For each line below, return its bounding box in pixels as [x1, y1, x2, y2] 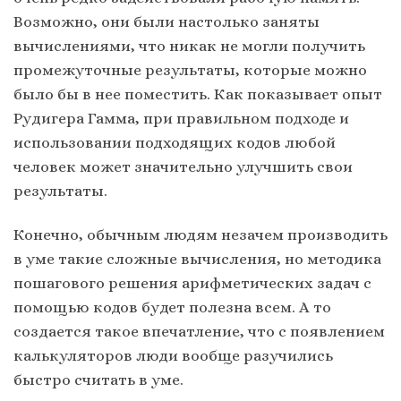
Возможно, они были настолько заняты [13, 12, 320, 30]
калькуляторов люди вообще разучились [13, 346, 333, 365]
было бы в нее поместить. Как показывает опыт [13, 84, 382, 103]
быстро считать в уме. [13, 371, 183, 389]
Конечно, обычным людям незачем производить [13, 226, 388, 244]
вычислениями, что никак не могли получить [13, 36, 365, 55]
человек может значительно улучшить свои [13, 157, 353, 175]
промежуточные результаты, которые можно [13, 60, 367, 79]
